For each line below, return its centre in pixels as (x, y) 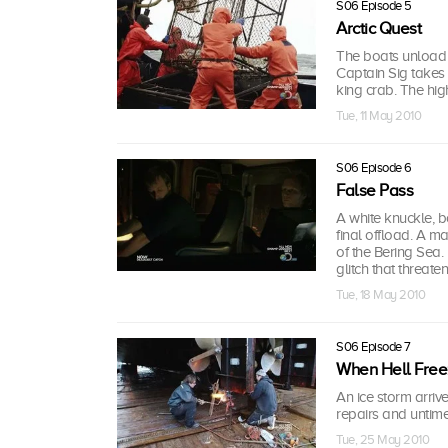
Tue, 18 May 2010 (380, 294)
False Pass (374, 190)
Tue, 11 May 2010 (378, 115)
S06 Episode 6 (374, 167)
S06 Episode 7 (373, 346)
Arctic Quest (378, 28)
